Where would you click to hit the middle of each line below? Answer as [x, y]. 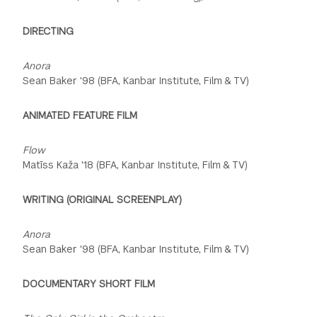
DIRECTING [48, 31]
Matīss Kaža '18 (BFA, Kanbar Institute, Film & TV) [136, 165]
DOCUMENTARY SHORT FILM [89, 283]
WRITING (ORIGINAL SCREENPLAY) [103, 199]
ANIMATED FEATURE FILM [80, 115]
